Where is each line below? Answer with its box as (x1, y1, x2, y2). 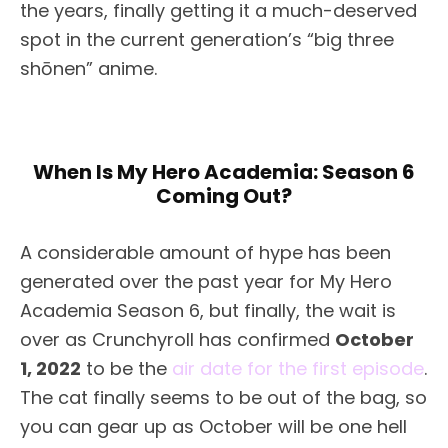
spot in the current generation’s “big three (20, 27, 394, 53)
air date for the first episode (172, 356, 424, 382)
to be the (81, 356, 172, 382)
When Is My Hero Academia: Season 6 (33, 158, 415, 187)
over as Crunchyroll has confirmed (20, 327, 335, 353)
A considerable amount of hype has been (20, 240, 391, 266)
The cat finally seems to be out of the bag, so (20, 385, 427, 411)
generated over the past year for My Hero (20, 269, 392, 295)
